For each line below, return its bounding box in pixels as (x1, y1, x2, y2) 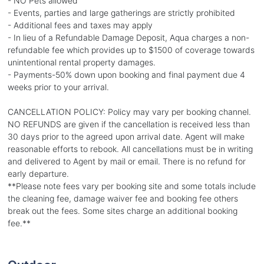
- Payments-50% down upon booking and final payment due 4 (7, 69, 245, 80)
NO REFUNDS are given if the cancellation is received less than (7, 118, 250, 129)
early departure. (7, 168, 69, 179)
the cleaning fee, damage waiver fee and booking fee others (7, 193, 238, 203)
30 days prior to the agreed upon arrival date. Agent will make (7, 131, 245, 141)
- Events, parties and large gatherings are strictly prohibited (7, 7, 235, 18)
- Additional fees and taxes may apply (7, 19, 153, 30)
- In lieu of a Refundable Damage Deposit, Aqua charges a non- (7, 32, 249, 42)
